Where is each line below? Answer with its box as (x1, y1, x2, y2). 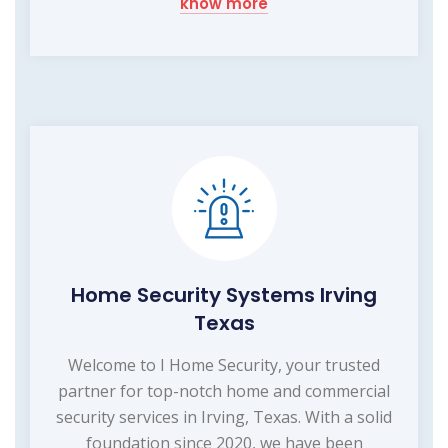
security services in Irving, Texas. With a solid (56, 405, 392, 428)
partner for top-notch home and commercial (58, 379, 390, 402)
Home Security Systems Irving (71, 280, 377, 309)
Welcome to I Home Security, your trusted (68, 353, 380, 376)
